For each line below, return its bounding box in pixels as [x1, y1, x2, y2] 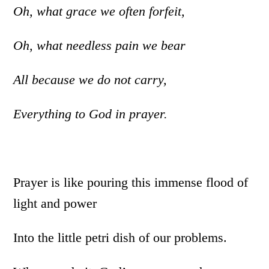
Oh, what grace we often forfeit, [13, 4, 186, 19]
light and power [13, 196, 97, 211]
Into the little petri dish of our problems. [13, 230, 228, 245]
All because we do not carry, [13, 72, 168, 87]
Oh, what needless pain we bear [13, 38, 186, 53]
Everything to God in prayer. [13, 106, 168, 121]
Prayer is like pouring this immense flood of [13, 175, 249, 190]
